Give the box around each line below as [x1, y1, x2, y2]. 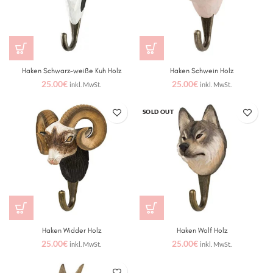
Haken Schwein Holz [170, 66, 233, 75]
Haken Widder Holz [41, 226, 101, 235]
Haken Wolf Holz [176, 226, 227, 235]
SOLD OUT [143, 108, 174, 115]
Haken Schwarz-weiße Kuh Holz [21, 66, 121, 75]
